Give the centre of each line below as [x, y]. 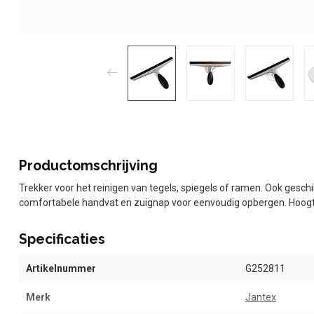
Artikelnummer [61, 268]
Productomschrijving [88, 165]
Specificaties [62, 239]
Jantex [260, 297]
